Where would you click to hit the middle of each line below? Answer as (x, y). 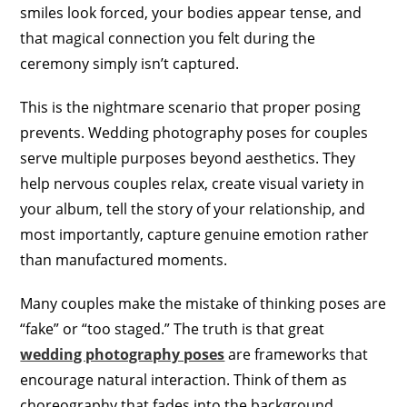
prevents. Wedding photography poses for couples (194, 133)
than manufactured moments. (124, 260)
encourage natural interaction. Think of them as (184, 380)
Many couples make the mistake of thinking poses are (203, 304)
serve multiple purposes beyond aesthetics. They (188, 159)
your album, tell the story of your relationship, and (193, 209)
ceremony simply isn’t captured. (130, 64)
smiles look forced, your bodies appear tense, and (191, 13)
